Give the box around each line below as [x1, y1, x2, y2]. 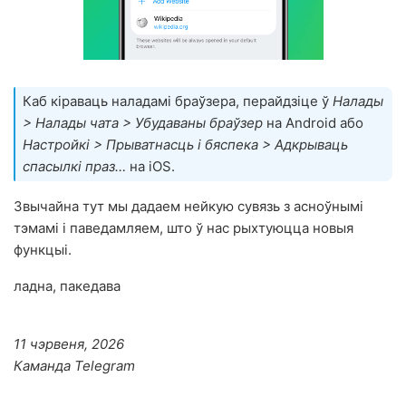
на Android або [263, 114, 363, 132]
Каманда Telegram [14, 357, 135, 375]
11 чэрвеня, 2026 [14, 335, 124, 353]
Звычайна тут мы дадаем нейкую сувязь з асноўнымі [14, 198, 363, 216]
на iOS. [126, 158, 175, 176]
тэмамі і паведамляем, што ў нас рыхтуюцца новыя [14, 219, 353, 237]
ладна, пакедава [14, 277, 121, 295]
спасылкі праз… [23, 158, 126, 176]
